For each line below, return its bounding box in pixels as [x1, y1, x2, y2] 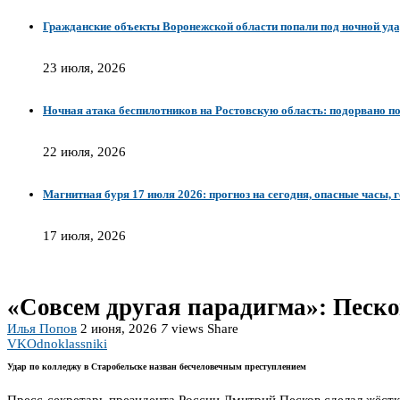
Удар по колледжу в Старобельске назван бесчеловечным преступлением [7, 362, 306, 372]
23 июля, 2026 [43, 61, 126, 76]
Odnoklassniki [27, 337, 107, 352]
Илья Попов [7, 321, 77, 337]
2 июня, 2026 [80, 321, 157, 337]
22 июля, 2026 [43, 145, 126, 160]
